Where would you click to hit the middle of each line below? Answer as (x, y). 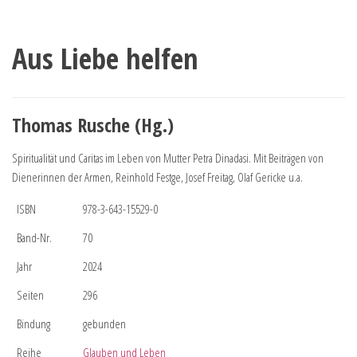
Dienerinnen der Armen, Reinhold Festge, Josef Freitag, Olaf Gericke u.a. (157, 177)
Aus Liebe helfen (105, 58)
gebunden (104, 323)
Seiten (30, 294)
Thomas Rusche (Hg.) (93, 124)
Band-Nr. (34, 237)
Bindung (33, 323)
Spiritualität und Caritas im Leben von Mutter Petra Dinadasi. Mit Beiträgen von (168, 157)
